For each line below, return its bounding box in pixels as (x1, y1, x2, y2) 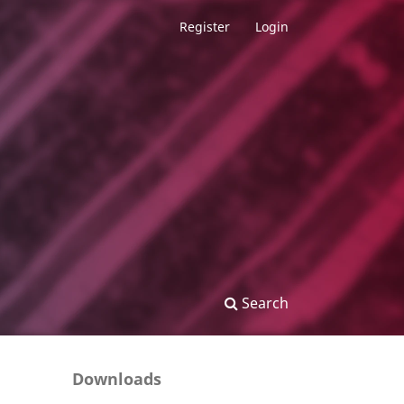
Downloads (72, 368, 161, 390)
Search (238, 293, 289, 313)
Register (179, 18, 230, 35)
